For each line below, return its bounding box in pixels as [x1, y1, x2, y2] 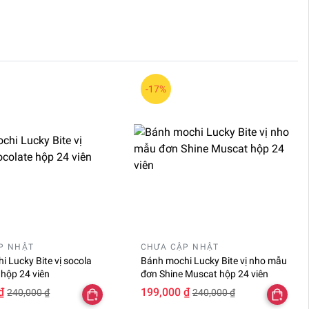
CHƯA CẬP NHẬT [140, 242, 219, 252]
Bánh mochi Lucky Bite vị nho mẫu [140, 255, 287, 267]
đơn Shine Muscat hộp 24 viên [140, 268, 268, 280]
